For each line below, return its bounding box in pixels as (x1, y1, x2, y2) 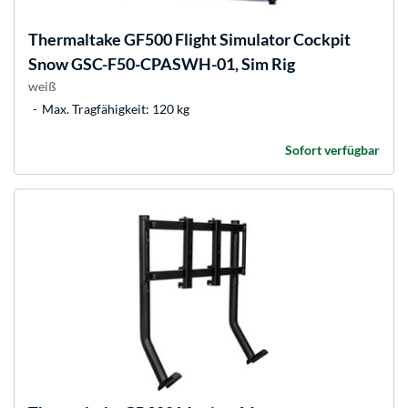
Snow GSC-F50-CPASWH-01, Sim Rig (28, 54, 295, 75)
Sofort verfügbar (285, 142, 380, 158)
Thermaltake (28, 29, 121, 50)
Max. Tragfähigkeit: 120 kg (42, 101, 189, 117)
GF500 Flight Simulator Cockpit (121, 29, 351, 50)
